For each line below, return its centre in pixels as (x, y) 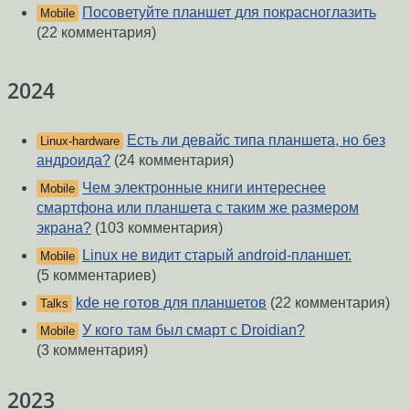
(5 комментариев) (96, 275)
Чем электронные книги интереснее (204, 187)
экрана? (64, 227)
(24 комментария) (172, 160)
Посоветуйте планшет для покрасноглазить (229, 13)
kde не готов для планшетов (171, 302)
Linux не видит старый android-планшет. (217, 255)
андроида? (73, 160)
